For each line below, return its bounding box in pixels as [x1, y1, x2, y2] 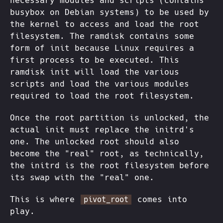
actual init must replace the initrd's [10, 125, 194, 134]
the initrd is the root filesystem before [10, 161, 209, 170]
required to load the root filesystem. [10, 91, 194, 101]
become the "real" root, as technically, [10, 149, 204, 158]
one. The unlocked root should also [10, 137, 179, 146]
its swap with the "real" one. [10, 173, 154, 182]
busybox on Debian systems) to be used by [10, 7, 209, 17]
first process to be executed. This [10, 55, 179, 65]
